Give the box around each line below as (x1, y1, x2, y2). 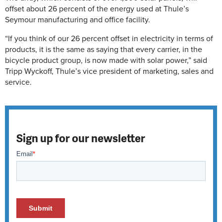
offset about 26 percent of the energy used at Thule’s (5, 4, 189, 14)
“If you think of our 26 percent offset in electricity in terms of (5, 34, 213, 44)
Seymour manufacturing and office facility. (5, 15, 150, 25)
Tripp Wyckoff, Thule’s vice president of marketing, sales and (5, 66, 214, 76)
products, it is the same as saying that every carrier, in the (5, 45, 202, 55)
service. (5, 77, 32, 87)
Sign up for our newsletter (16, 130, 145, 146)
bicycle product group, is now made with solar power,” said (5, 55, 207, 65)
